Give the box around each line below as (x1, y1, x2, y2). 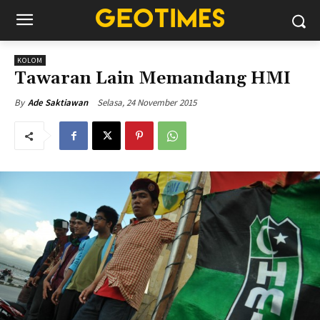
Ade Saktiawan (28, 96, 88, 109)
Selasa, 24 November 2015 (97, 96, 196, 109)
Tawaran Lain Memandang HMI (14, 68, 291, 89)
